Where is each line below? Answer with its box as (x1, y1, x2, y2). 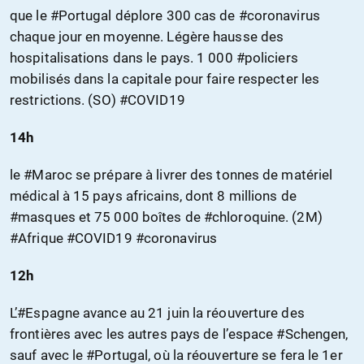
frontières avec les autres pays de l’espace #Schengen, (10, 326, 349, 343)
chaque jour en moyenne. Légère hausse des (10, 28, 284, 45)
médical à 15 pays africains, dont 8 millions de (10, 188, 297, 205)
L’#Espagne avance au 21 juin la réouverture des (10, 305, 305, 322)
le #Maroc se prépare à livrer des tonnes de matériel (10, 167, 333, 184)
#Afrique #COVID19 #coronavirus (10, 230, 218, 247)
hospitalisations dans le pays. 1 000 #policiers (10, 50, 298, 67)
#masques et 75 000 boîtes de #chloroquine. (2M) (10, 209, 323, 226)
